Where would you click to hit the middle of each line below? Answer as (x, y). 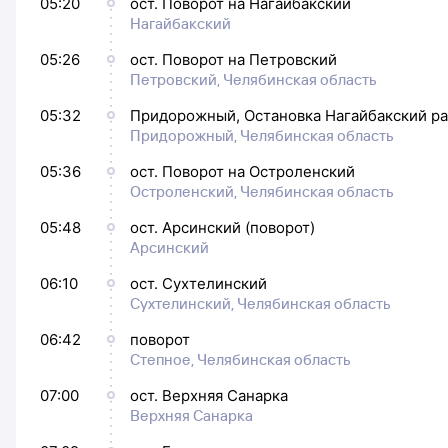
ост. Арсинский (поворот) (222, 227)
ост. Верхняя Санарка (209, 395)
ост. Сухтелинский (198, 283)
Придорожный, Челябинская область (262, 135)
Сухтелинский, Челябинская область (260, 303)
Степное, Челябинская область (240, 359)
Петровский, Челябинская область (253, 79)
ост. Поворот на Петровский (233, 59)
